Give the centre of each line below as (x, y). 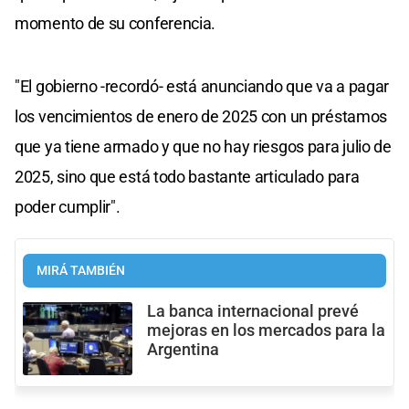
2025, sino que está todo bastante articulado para (187, 176)
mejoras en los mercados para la (266, 330)
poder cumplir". (68, 206)
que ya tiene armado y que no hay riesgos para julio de (203, 146)
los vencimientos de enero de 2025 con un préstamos (201, 116)
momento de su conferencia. (115, 23)
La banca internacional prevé (253, 311)
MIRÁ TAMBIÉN (81, 270)
